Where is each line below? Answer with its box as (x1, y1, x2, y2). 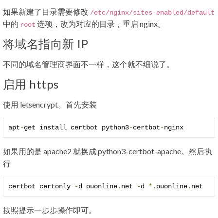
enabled (156, 9, 183, 17)
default (187, 9, 215, 17)
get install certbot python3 (24, 124, 129, 131)
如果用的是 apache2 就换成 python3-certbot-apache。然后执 (3, 146, 212, 156)
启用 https (3, 77, 59, 91)
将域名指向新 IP (3, 36, 89, 51)
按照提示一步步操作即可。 (3, 205, 96, 215)
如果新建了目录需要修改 (3, 7, 90, 16)
